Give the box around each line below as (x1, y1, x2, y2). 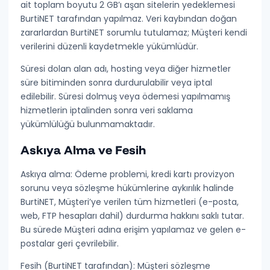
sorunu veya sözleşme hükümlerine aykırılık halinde (20, 182, 234, 194)
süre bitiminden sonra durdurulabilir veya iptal (20, 77, 213, 89)
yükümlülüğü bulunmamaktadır (20, 118, 154, 130)
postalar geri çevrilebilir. (20, 237, 119, 250)
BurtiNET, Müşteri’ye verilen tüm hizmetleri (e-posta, (20, 196, 239, 208)
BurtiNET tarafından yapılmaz (20, 13, 142, 25)
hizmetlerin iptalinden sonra (20, 104, 140, 116)
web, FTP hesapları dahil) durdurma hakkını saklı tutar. (20, 210, 245, 222)
